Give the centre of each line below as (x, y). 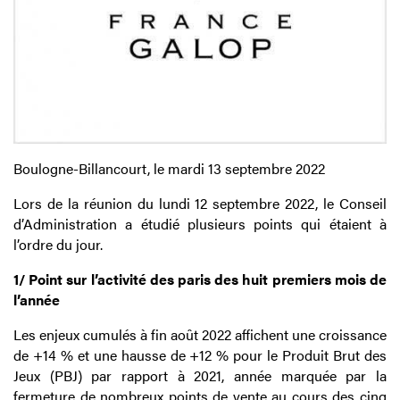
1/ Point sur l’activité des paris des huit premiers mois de (200, 279)
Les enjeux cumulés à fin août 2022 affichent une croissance (200, 335)
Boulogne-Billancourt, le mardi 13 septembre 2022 (169, 169)
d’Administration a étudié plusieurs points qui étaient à (200, 224)
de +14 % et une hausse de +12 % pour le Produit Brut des (200, 355)
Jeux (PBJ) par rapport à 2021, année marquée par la (200, 376)
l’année (37, 300)
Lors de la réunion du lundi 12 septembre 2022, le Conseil (200, 204)
